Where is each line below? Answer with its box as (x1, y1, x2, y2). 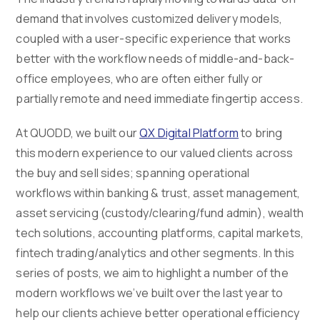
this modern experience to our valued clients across (16, 145, 294, 161)
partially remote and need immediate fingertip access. (16, 91, 303, 107)
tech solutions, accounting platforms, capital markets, (16, 225, 304, 241)
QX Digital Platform (139, 125, 239, 141)
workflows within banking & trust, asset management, (16, 185, 301, 201)
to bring (239, 125, 283, 141)
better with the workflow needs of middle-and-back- (16, 51, 295, 67)
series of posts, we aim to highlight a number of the (16, 265, 289, 281)
